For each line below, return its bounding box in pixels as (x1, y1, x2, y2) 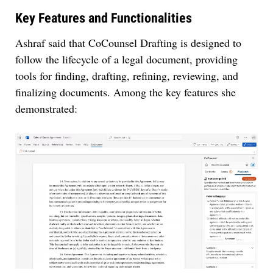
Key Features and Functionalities (15, 10, 192, 26)
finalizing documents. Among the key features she (15, 85, 236, 100)
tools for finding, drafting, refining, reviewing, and (15, 68, 238, 83)
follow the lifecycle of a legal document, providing (15, 52, 238, 67)
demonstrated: (15, 101, 77, 116)
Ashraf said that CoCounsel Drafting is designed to (15, 35, 241, 51)
